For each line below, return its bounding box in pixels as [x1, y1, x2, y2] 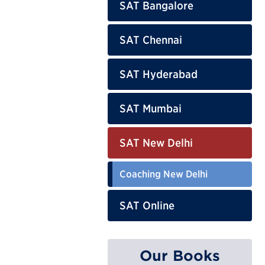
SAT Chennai [119, 33, 182, 46]
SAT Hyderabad [119, 67, 198, 80]
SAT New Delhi [119, 136, 193, 149]
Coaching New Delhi [119, 168, 208, 179]
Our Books [140, 247, 220, 264]
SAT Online [119, 199, 174, 212]
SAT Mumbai [119, 102, 182, 115]
